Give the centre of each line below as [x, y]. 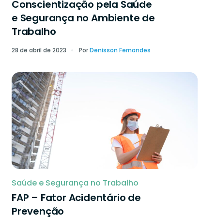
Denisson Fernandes [120, 50]
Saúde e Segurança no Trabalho [75, 183]
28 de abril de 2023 [39, 50]
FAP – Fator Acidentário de [76, 198]
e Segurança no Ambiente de [83, 18]
